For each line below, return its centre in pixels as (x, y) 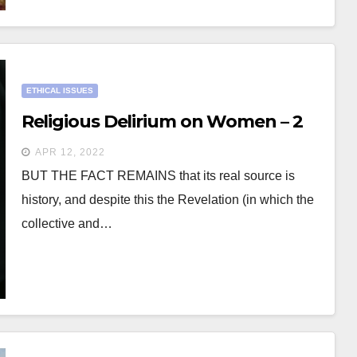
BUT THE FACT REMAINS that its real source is (158, 176)
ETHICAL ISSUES (59, 90)
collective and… (67, 224)
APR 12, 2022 (70, 152)
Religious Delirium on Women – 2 (162, 122)
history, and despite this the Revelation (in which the (167, 200)
